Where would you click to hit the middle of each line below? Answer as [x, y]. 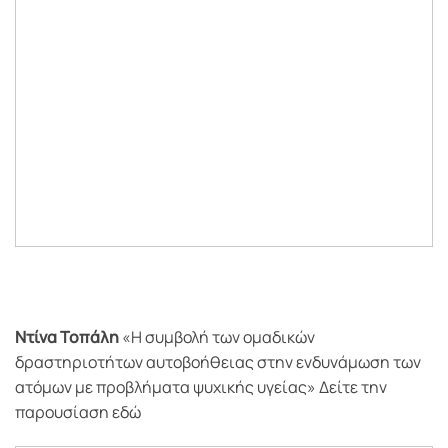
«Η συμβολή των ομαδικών [217, 337]
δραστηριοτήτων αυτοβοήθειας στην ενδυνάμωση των [218, 362]
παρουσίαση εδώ [78, 412]
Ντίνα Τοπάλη [67, 337]
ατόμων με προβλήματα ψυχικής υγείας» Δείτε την [201, 387]
